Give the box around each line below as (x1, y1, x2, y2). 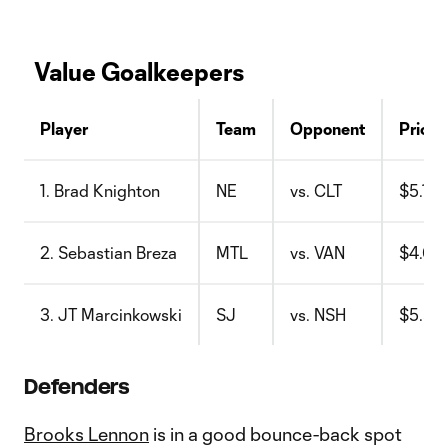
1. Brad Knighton (40, 181, 160, 200)
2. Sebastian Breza (40, 243, 177, 262)
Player (40, 119, 88, 138)
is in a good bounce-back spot (149, 423, 402, 445)
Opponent (290, 119, 365, 138)
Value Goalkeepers (34, 57, 245, 86)
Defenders (24, 375, 130, 398)
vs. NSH (290, 305, 346, 324)
